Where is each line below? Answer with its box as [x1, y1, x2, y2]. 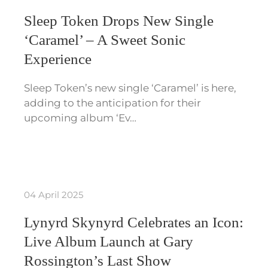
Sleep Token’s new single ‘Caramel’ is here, [23, 82, 236, 95]
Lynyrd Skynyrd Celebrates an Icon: [23, 214, 243, 231]
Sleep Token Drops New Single [23, 13, 214, 29]
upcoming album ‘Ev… [23, 112, 136, 124]
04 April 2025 [23, 189, 83, 201]
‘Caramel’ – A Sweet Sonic [23, 32, 185, 48]
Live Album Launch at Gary [23, 233, 193, 250]
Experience [23, 51, 92, 68]
